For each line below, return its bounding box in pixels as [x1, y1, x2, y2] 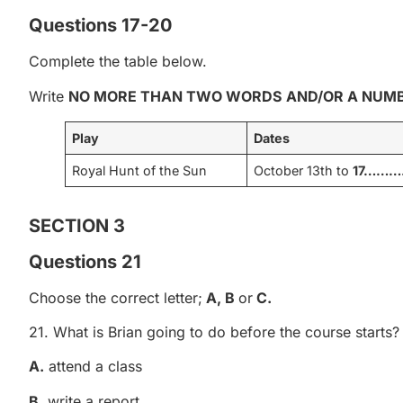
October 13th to [254, 162, 354, 178]
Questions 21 [29, 250, 141, 273]
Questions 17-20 [29, 14, 172, 37]
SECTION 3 [29, 214, 125, 237]
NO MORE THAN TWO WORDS [68, 86, 282, 105]
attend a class [44, 357, 142, 376]
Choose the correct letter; [29, 288, 202, 307]
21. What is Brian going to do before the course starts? [29, 323, 399, 342]
